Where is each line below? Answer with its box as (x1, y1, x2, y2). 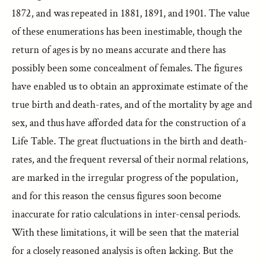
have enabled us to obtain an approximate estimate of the (12, 80, 248, 93)
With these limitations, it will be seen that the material (12, 226, 239, 239)
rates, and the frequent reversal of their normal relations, (12, 153, 248, 166)
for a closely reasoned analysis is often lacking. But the (12, 244, 233, 258)
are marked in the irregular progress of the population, (12, 171, 239, 184)
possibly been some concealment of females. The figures (12, 61, 243, 75)
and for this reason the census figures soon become (12, 189, 222, 203)
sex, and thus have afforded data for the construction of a (12, 116, 246, 130)
